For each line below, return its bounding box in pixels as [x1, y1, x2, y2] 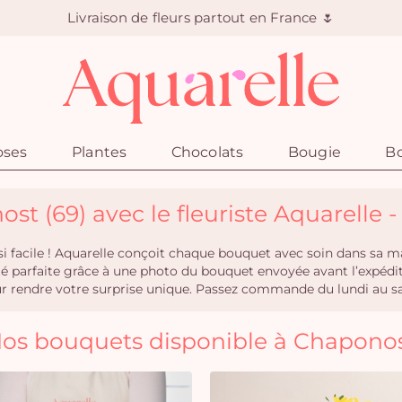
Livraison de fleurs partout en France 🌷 [67, 9, 335, 26]
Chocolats [170, 144, 244, 161]
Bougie [287, 144, 342, 161]
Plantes [71, 144, 127, 161]
